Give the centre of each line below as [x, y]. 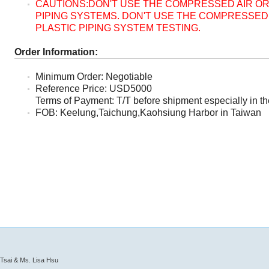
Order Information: [56, 52]
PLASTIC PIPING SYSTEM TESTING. [118, 28]
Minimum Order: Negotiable [94, 77]
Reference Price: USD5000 [94, 89]
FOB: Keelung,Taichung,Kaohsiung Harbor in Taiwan [148, 113]
